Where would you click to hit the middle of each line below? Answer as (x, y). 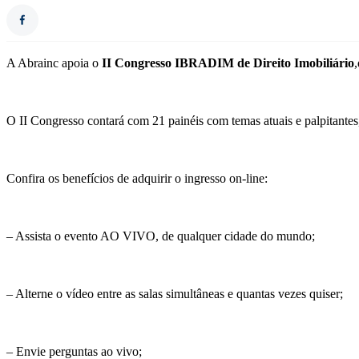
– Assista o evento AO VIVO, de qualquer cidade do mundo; (161, 236)
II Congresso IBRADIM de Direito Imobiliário (228, 63)
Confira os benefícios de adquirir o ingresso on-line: (137, 179)
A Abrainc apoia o (54, 63)
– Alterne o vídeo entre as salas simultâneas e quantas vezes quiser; (175, 294)
